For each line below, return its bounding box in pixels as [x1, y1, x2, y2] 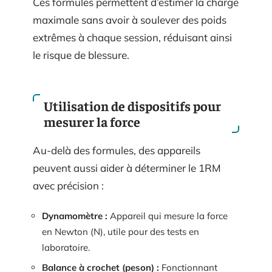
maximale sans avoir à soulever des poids [33, 13, 226, 26]
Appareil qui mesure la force [107, 209, 228, 222]
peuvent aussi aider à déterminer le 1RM [33, 161, 221, 174]
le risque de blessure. [33, 48, 129, 61]
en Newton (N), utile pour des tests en [42, 225, 199, 237]
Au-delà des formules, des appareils [33, 144, 200, 157]
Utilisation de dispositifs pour [44, 97, 221, 114]
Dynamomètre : [42, 209, 107, 222]
